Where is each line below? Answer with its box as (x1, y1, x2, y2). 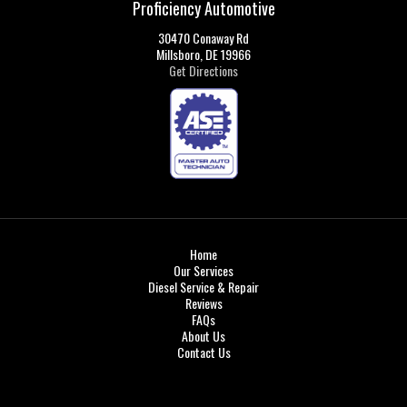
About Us (182, 326, 225, 346)
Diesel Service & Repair (148, 277, 259, 297)
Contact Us (176, 342, 231, 362)
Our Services (174, 261, 233, 281)
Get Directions (169, 61, 238, 80)
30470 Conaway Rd (158, 28, 249, 47)
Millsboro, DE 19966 (156, 45, 251, 64)
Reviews (184, 293, 223, 313)
